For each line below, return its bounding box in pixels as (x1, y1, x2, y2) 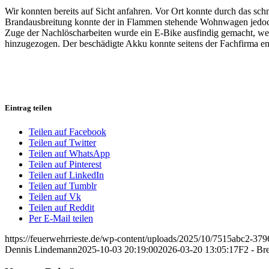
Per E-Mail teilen (29, 213, 93, 223)
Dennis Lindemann (5, 244, 77, 255)
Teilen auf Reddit (29, 202, 94, 213)
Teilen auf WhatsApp (29, 148, 110, 159)
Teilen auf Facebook (29, 126, 106, 137)
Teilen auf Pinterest (29, 159, 101, 169)
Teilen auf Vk (29, 191, 81, 202)
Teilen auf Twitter (29, 137, 96, 148)
